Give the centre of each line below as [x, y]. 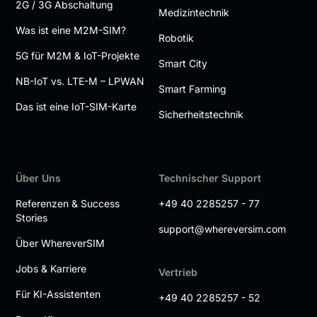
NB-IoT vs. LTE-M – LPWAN [80, 81]
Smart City [183, 63]
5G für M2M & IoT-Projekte [78, 55]
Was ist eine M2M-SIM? [71, 30]
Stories [32, 217]
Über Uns [39, 178]
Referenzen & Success [68, 203]
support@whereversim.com [222, 229]
